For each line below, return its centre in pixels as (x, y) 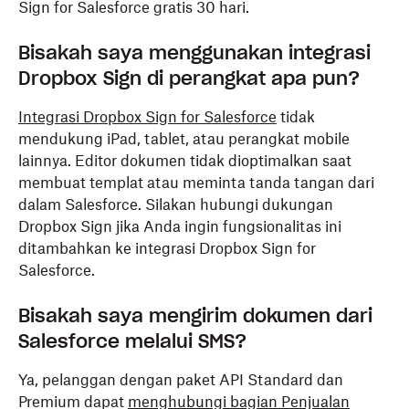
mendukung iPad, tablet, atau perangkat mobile (184, 139)
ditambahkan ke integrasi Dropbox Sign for (167, 248)
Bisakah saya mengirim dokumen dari (195, 316)
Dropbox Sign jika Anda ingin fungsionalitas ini (180, 226)
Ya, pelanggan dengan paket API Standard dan (181, 380)
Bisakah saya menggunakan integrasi (194, 53)
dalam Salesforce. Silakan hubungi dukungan (176, 204)
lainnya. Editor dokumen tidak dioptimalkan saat (185, 161)
